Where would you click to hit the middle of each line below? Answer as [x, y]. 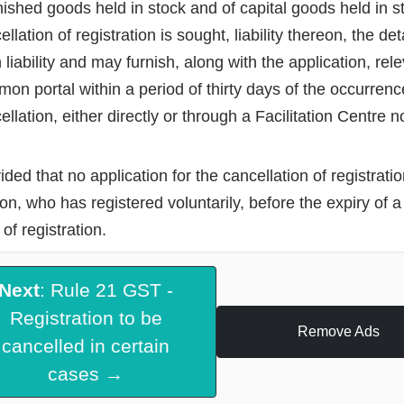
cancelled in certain [86, 346]
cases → [86, 374]
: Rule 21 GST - [107, 290]
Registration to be [86, 318]
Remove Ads [338, 332]
